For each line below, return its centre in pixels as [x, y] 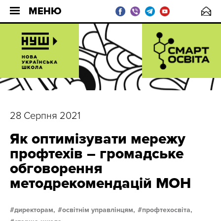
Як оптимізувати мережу [98, 139]
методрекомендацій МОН [100, 183]
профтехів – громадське [97, 154]
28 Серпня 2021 [45, 116]
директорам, [35, 210]
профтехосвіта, [167, 210]
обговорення [56, 168]
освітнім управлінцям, [99, 210]
